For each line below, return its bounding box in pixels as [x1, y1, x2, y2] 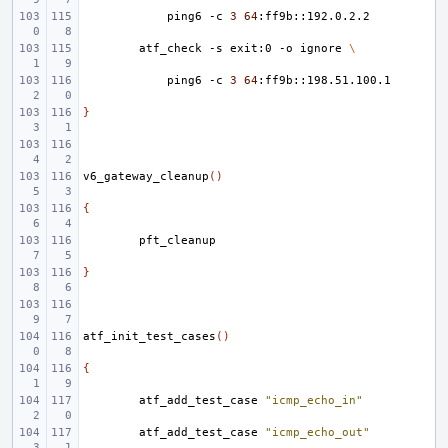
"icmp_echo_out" [265, 426, 370, 439]
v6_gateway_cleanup [83, 170, 209, 183]
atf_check [139, 42, 202, 55]
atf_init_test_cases [83, 330, 216, 343]
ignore [300, 42, 342, 55]
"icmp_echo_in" [265, 394, 363, 407]
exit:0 [230, 42, 272, 55]
